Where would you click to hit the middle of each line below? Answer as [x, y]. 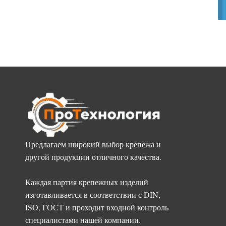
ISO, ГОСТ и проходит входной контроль [97, 207]
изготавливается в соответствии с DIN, [93, 195]
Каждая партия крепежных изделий [87, 182]
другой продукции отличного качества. [93, 157]
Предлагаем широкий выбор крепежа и [93, 144]
